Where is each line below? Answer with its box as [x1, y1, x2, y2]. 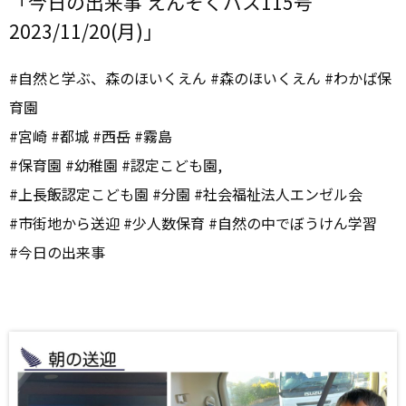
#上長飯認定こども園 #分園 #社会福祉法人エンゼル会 [9, 183, 362, 205]
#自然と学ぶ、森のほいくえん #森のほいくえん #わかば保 [9, 67, 391, 89]
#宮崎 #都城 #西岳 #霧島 [9, 125, 172, 147]
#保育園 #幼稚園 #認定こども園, [9, 154, 222, 176]
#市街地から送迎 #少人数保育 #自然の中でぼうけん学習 [9, 212, 377, 234]
